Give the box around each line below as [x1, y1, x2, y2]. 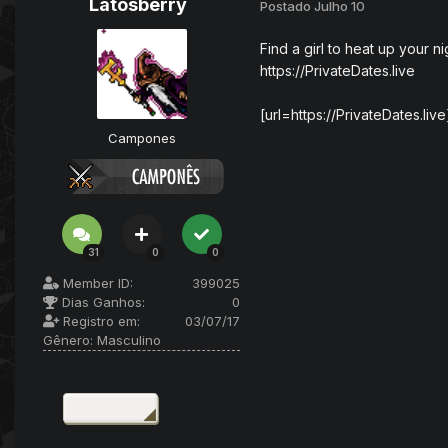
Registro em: [59, 313, 140, 330]
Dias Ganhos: [58, 294, 145, 311]
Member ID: [59, 275, 133, 292]
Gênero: [43, 332, 93, 349]
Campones [107, 130, 176, 147]
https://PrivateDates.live [260, 62, 415, 80]
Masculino [93, 332, 161, 349]
